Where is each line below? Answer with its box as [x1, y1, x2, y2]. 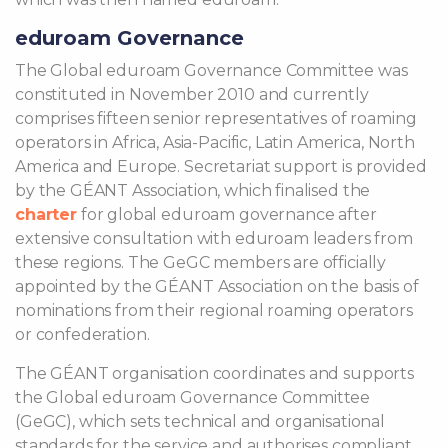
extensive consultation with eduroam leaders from [15, 229, 413, 248]
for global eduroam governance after [76, 205, 377, 224]
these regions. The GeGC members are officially [15, 253, 387, 272]
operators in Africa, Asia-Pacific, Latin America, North [15, 133, 415, 152]
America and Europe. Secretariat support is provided [15, 157, 427, 176]
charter [15, 205, 77, 224]
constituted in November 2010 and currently [15, 85, 369, 104]
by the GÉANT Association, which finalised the [15, 181, 371, 200]
